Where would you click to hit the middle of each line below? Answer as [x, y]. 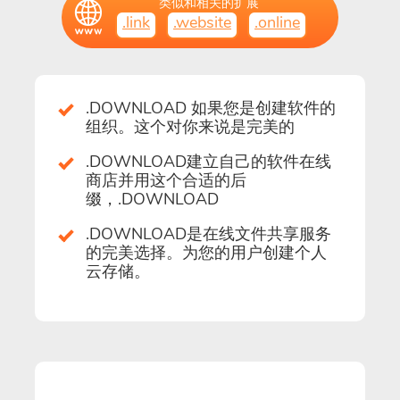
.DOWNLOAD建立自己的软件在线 [208, 161]
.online [277, 22]
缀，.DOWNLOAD [152, 199]
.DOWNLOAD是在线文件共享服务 [208, 233]
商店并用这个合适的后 [166, 180]
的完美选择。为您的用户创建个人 [206, 252]
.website [202, 22]
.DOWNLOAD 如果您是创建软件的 [211, 108]
